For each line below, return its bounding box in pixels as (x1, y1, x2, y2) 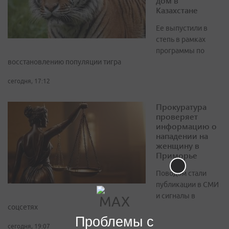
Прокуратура (156, 101, 207, 112)
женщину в (156, 140, 199, 151)
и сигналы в (156, 191, 195, 200)
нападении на (156, 130, 208, 141)
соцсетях (8, 202, 38, 211)
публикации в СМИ (156, 180, 219, 189)
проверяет (156, 110, 198, 122)
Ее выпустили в (156, 24, 208, 32)
